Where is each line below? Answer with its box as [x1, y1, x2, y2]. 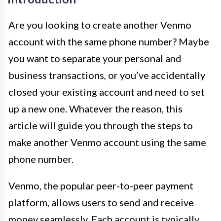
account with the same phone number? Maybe [8, 36, 209, 47]
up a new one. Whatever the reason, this [8, 103, 183, 114]
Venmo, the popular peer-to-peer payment [8, 180, 193, 191]
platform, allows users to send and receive [8, 196, 194, 208]
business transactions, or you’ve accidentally [8, 69, 205, 81]
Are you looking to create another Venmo [8, 19, 191, 31]
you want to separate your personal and [8, 52, 182, 64]
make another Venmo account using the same [8, 136, 206, 148]
